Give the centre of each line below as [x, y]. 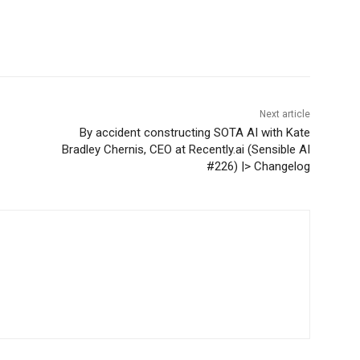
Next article [284, 115]
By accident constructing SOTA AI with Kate [194, 133]
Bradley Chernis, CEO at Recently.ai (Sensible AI [186, 150]
